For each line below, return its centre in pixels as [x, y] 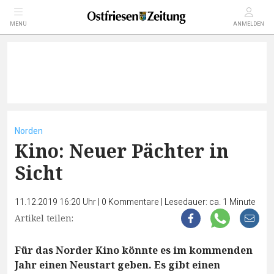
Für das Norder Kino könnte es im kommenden [134, 250]
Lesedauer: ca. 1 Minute [210, 202]
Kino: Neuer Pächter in [122, 151]
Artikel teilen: [44, 218]
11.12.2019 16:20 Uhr [56, 202]
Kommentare [134, 202]
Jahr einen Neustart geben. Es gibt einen [117, 265]
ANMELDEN [249, 24]
